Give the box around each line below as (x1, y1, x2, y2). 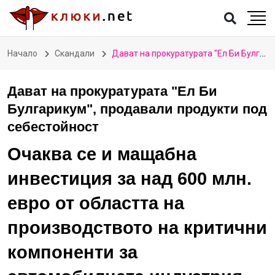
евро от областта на (7, 193, 184, 213)
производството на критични (7, 218, 267, 238)
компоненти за (7, 242, 137, 262)
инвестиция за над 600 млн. (7, 169, 252, 188)
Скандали (55, 48, 95, 58)
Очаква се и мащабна (7, 144, 196, 164)
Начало (7, 48, 37, 58)
